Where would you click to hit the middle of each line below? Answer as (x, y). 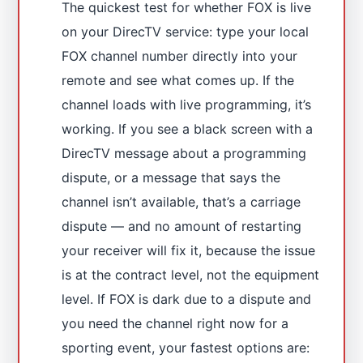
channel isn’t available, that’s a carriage (181, 201)
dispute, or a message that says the (171, 177)
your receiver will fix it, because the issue (189, 250)
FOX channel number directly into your (180, 56)
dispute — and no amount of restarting (182, 226)
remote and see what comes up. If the (178, 80)
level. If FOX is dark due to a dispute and (187, 299)
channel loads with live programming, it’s (187, 104)
